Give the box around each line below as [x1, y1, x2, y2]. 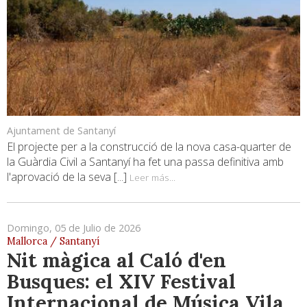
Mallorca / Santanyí [7, 234, 99, 247]
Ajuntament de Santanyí [7, 123, 116, 137]
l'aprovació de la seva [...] [7, 169, 130, 184]
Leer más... [130, 170, 175, 184]
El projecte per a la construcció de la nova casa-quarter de [7, 138, 291, 154]
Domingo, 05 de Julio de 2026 [7, 221, 140, 234]
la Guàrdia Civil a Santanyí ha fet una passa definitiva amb [7, 153, 284, 169]
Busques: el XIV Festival [7, 268, 236, 294]
